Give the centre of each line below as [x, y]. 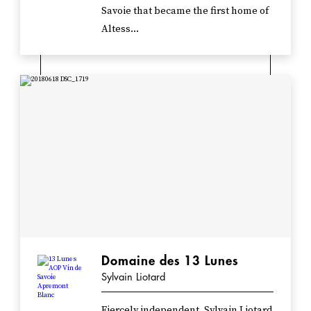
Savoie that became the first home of [185, 11]
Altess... [120, 29]
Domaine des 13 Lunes [170, 261]
